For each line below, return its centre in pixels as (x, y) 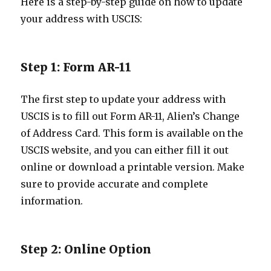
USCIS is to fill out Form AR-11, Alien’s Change (130, 116)
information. (52, 201)
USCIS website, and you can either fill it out (125, 150)
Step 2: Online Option (86, 249)
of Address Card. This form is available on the (132, 133)
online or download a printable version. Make (133, 167)
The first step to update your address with (123, 99)
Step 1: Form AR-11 (76, 67)
